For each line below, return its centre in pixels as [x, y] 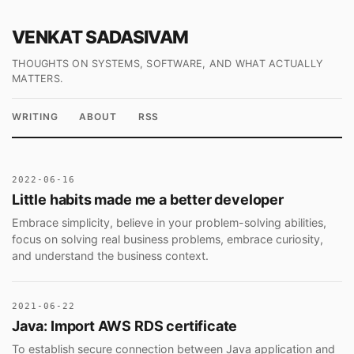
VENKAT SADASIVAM [100, 37]
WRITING [35, 116]
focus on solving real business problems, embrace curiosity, [168, 239]
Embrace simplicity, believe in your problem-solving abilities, [169, 222]
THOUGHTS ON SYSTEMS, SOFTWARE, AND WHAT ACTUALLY [168, 63]
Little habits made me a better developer [148, 200]
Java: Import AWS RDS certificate [125, 326]
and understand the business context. [110, 255]
